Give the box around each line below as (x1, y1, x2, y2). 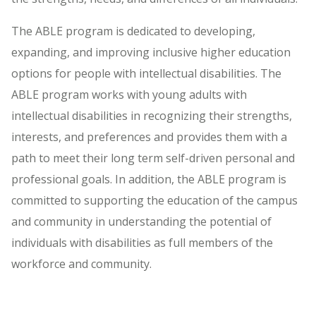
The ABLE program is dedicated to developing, (11, 23, 255, 39)
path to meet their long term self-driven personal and (11, 150, 295, 166)
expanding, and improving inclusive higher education (11, 44, 291, 60)
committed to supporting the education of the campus (11, 192, 298, 208)
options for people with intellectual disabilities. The (11, 65, 281, 81)
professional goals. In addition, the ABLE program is (11, 171, 286, 187)
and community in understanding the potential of (11, 213, 272, 229)
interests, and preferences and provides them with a (11, 128, 287, 145)
